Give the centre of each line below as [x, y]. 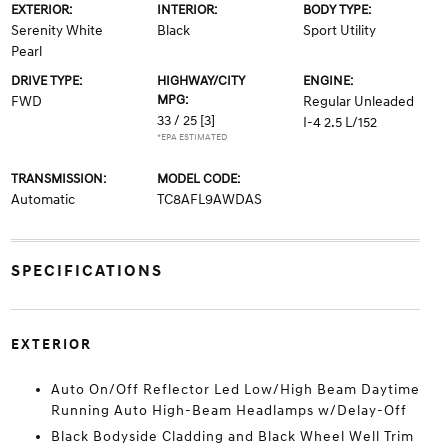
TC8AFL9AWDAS [209, 199]
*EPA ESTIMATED [191, 137]
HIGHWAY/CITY [200, 81]
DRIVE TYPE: [46, 81]
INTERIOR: [186, 10]
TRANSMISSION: [58, 179]
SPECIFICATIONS [86, 271]
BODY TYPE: [337, 10]
